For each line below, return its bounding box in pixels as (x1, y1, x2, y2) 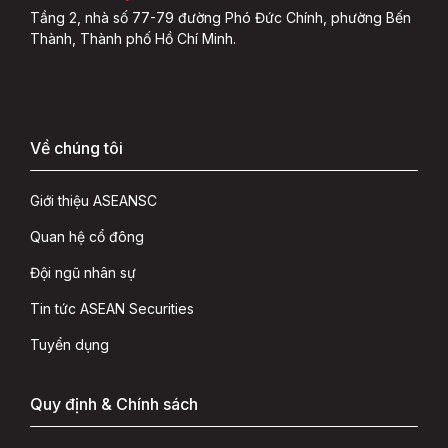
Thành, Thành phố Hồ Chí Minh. (30, 29, 236, 47)
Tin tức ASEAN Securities (30, 299, 194, 317)
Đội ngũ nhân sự (30, 263, 136, 281)
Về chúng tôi (30, 137, 123, 158)
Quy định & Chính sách (30, 393, 198, 414)
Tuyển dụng (30, 335, 109, 353)
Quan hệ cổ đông (30, 227, 144, 245)
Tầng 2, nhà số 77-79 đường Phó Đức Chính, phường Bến (30, 8, 411, 26)
